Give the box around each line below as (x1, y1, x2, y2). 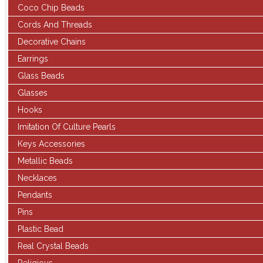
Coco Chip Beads (18, 3, 85, 12)
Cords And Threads (18, 20, 92, 29)
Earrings (18, 54, 48, 63)
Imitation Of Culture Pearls (18, 122, 116, 131)
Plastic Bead (18, 224, 63, 234)
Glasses (18, 88, 48, 97)
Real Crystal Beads (18, 241, 89, 251)
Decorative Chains (18, 37, 86, 46)
